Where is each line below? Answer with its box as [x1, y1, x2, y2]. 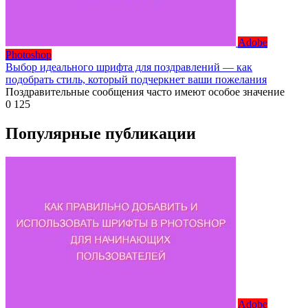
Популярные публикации [5, 124, 196, 143]
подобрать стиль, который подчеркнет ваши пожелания [5, 74, 267, 86]
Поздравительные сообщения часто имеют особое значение [5, 86, 285, 98]
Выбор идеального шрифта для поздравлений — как [5, 61, 252, 74]
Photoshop [5, 49, 52, 61]
